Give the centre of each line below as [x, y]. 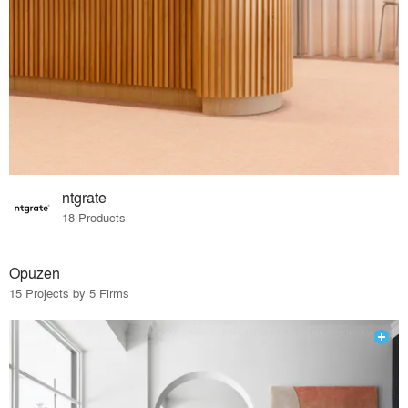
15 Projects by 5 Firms [69, 292]
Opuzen [35, 272]
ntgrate [85, 197]
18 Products [94, 217]
